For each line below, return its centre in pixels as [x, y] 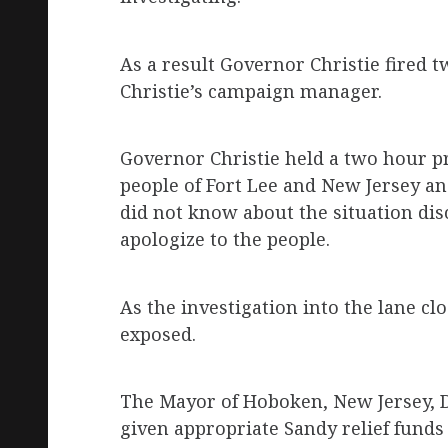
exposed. [158, 334]
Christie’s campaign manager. [251, 91]
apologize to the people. [225, 239]
